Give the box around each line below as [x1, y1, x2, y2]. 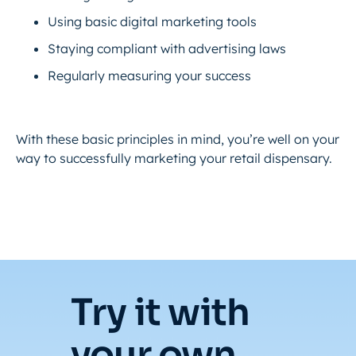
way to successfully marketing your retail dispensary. [16, 150, 332, 166]
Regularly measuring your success [48, 68, 254, 83]
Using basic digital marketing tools [48, 14, 260, 29]
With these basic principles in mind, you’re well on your [16, 131, 339, 147]
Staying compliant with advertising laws [48, 41, 289, 56]
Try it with [71, 289, 250, 335]
